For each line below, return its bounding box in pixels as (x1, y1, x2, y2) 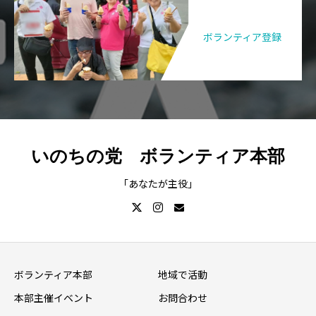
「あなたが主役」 (119, 178, 197, 190)
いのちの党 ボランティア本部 (31, 146, 285, 166)
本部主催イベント (14, 293, 93, 305)
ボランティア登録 (203, 31, 281, 43)
